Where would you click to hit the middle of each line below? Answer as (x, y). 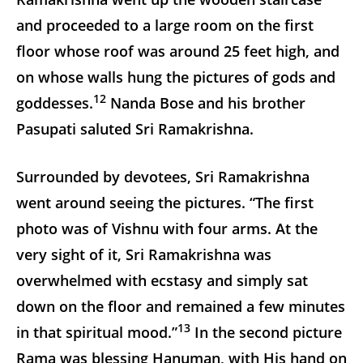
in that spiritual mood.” (97, 332)
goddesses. (55, 102)
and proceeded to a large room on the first (165, 25)
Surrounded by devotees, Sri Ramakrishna (163, 176)
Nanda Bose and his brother (206, 102)
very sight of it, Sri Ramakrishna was (144, 254)
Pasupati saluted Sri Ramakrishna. (135, 128)
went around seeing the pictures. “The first (165, 202)
